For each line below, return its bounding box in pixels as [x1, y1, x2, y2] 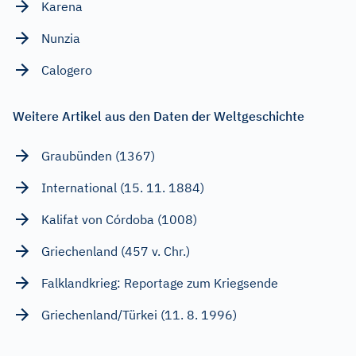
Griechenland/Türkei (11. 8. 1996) [41, 307, 237, 323]
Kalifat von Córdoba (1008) [41, 211, 197, 228]
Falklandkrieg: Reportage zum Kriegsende [41, 275, 278, 292]
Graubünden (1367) [41, 148, 155, 164]
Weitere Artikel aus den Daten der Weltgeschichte [13, 108, 304, 125]
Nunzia [41, 30, 80, 47]
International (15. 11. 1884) [41, 180, 204, 196]
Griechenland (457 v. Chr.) [41, 243, 190, 260]
